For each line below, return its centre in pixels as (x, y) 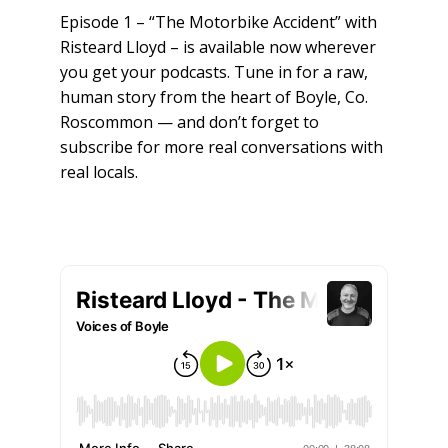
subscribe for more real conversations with (221, 147)
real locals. (98, 172)
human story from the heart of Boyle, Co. (213, 97)
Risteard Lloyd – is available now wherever (217, 47)
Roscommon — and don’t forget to (189, 122)
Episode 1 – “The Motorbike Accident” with (218, 22)
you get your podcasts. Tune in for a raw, (213, 72)
